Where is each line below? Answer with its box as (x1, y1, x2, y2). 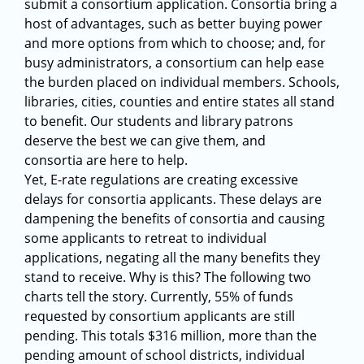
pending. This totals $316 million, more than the (24, 327, 317, 344)
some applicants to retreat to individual (24, 229, 266, 247)
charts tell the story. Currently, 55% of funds (24, 288, 293, 305)
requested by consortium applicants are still (24, 307, 295, 325)
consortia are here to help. (24, 151, 191, 169)
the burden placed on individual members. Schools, (24, 73, 340, 91)
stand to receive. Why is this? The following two (24, 268, 311, 286)
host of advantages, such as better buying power (24, 15, 323, 32)
